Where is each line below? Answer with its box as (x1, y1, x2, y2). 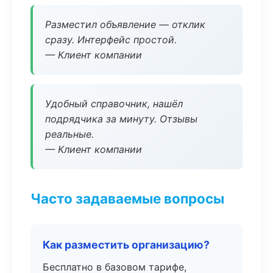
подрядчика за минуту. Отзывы (45, 113, 197, 125)
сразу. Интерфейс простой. (45, 34, 177, 46)
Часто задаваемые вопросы (30, 190, 224, 207)
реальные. (45, 128, 94, 140)
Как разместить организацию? (43, 238, 210, 251)
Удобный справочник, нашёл (45, 97, 183, 110)
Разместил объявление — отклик (45, 18, 205, 30)
